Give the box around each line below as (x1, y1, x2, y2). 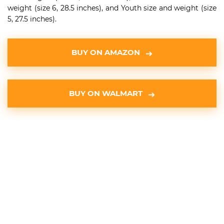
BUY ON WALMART (69, 88, 142, 98)
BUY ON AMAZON (71, 47, 140, 57)
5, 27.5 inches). (7, 14, 56, 23)
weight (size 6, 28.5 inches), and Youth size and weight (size (7, 3, 216, 12)
